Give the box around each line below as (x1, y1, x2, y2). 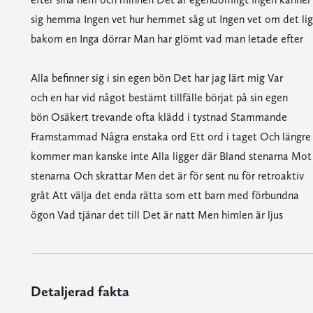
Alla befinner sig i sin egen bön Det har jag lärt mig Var (30, 71, 283, 85)
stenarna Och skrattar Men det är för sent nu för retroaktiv (30, 169, 304, 182)
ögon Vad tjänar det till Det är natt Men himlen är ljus (30, 208, 283, 221)
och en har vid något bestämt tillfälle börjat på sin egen (30, 91, 288, 104)
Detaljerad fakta (30, 283, 129, 300)
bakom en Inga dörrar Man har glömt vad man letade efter (30, 32, 303, 45)
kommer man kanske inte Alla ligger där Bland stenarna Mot (30, 150, 312, 163)
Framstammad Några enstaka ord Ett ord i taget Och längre (30, 130, 311, 143)
